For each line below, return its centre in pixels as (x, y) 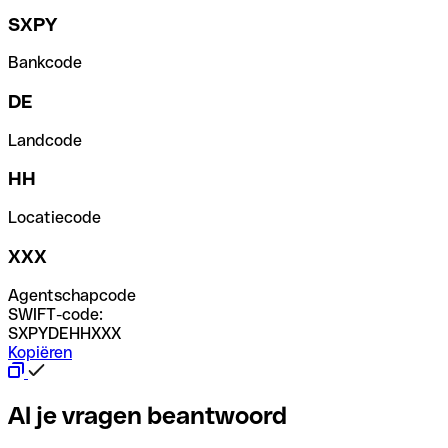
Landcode (45, 140)
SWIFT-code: (55, 314)
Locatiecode (54, 218)
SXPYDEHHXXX (64, 333)
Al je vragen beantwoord (147, 415)
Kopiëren (40, 352)
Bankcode (45, 63)
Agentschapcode (72, 295)
